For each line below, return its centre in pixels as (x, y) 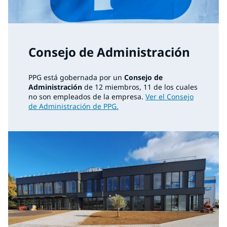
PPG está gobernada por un (75, 78)
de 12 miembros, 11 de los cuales (140, 87)
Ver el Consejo (169, 97)
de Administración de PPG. (73, 106)
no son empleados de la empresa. (87, 97)
